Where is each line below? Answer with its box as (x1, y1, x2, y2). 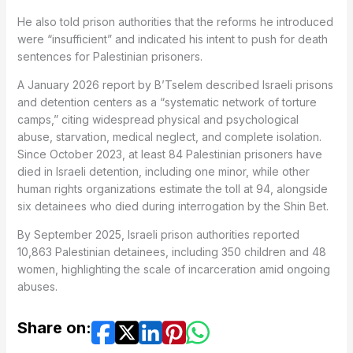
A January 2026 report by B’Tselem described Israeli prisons (17, 78, 333, 92)
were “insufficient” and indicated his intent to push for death (17, 32, 328, 46)
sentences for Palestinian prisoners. (17, 50, 203, 64)
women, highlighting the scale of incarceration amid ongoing (17, 262, 330, 277)
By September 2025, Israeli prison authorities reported (17, 228, 299, 242)
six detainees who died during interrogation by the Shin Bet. (17, 199, 329, 214)
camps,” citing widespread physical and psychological (17, 113, 299, 127)
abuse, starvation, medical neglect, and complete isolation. (17, 130, 321, 144)
